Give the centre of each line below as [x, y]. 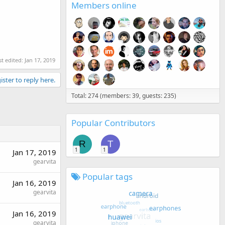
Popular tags [106, 176]
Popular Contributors [113, 123]
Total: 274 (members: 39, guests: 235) [124, 95]
